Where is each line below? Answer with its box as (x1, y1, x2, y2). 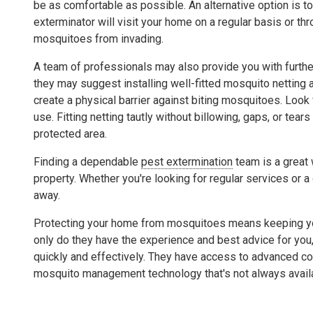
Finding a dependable (34, 154, 141, 168)
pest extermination (141, 154, 233, 168)
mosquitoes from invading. (34, 31, 163, 45)
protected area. (34, 126, 107, 140)
